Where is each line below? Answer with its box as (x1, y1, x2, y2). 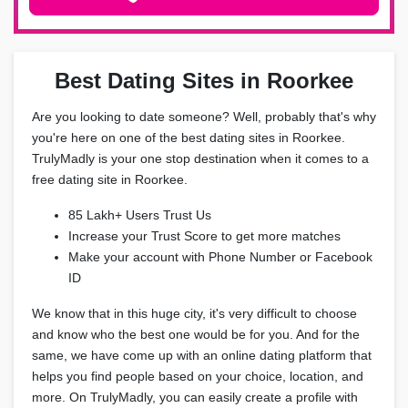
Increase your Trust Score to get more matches (68, 229, 341, 243)
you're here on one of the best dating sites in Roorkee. (32, 130, 345, 145)
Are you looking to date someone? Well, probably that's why (32, 109, 376, 124)
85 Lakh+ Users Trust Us (68, 208, 211, 222)
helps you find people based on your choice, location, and (32, 369, 363, 383)
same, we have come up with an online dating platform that (32, 348, 372, 362)
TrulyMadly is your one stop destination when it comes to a (32, 151, 369, 166)
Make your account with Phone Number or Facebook (68, 250, 372, 264)
